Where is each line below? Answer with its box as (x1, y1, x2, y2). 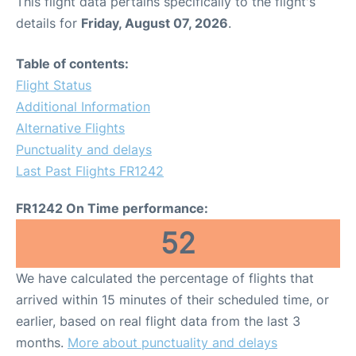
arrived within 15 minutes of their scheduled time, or (16, 291, 329, 308)
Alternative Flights (16, 119, 125, 136)
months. (16, 334, 68, 350)
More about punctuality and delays (68, 334, 277, 350)
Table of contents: (16, 55, 129, 72)
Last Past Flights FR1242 (16, 162, 164, 179)
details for (16, 14, 81, 31)
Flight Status (16, 76, 91, 93)
